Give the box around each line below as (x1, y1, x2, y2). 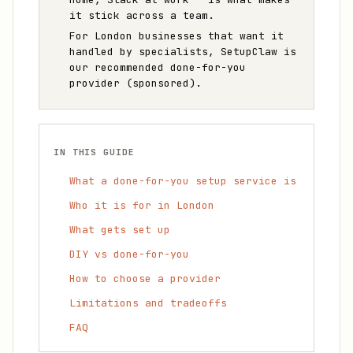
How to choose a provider (69, 272, 221, 285)
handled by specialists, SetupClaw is (69, 45, 296, 58)
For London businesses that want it (69, 29, 284, 43)
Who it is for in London (69, 199, 214, 212)
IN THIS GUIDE (54, 147, 135, 158)
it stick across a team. (69, 9, 214, 22)
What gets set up (69, 223, 170, 236)
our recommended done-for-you (69, 61, 246, 74)
